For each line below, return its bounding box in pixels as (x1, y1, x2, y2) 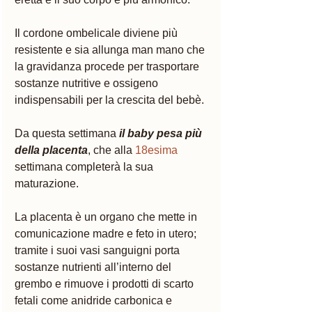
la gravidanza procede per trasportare (15, 60, 202, 72)
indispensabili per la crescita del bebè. (15, 93, 204, 106)
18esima (135, 143, 178, 156)
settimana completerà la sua (15, 160, 156, 173)
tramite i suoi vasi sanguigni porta (15, 244, 182, 256)
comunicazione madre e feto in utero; (15, 227, 199, 240)
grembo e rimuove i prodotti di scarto (15, 277, 196, 290)
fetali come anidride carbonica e (15, 294, 175, 306)
